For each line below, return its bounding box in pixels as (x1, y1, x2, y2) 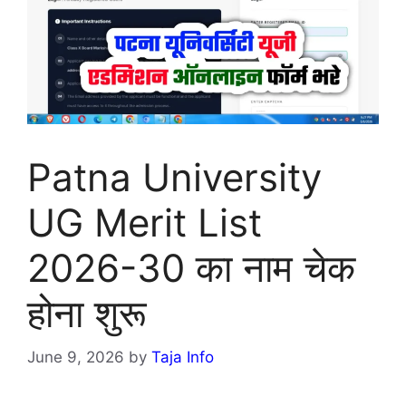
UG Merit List (27, 198, 262, 246)
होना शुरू (27, 289, 147, 336)
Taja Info (151, 348, 214, 367)
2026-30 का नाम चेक (27, 244, 355, 291)
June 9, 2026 (27, 348, 124, 367)
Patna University (27, 153, 322, 200)
